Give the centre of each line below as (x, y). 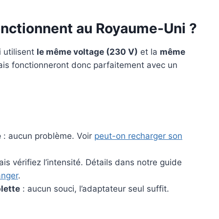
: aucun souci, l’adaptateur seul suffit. (95, 189)
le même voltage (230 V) (87, 52)
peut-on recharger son (138, 136)
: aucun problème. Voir (48, 136)
